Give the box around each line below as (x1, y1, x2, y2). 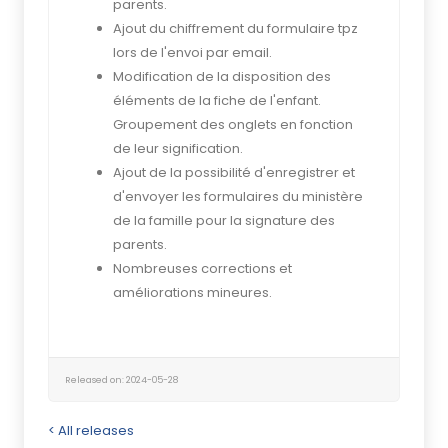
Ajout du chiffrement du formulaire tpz (113, 19, 358, 38)
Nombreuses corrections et (113, 259, 292, 278)
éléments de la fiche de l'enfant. (113, 91, 321, 110)
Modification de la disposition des (113, 67, 331, 86)
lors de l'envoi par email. (113, 43, 272, 62)
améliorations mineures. (113, 283, 272, 302)
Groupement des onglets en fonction (113, 115, 353, 134)
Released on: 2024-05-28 (65, 373, 178, 386)
